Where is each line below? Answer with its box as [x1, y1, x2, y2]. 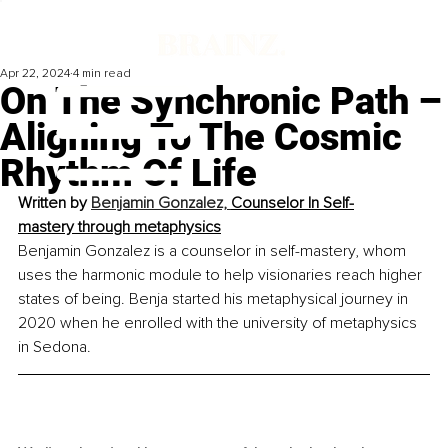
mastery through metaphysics [18, 217, 221, 238]
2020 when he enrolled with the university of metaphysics [18, 313, 421, 334]
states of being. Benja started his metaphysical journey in [18, 289, 412, 310]
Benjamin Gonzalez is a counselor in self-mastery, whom [18, 241, 410, 262]
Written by [18, 193, 91, 214]
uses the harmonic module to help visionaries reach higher [18, 265, 426, 286]
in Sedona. [18, 337, 91, 358]
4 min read [73, 66, 131, 82]
